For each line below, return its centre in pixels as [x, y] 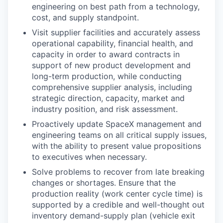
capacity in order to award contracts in [106, 55]
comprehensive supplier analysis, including [112, 87]
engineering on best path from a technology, [116, 7]
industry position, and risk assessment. [105, 109]
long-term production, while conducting [107, 76]
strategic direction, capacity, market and [108, 98]
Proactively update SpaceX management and [117, 124]
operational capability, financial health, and [112, 44]
